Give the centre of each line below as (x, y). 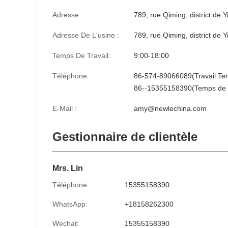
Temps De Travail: (81, 55)
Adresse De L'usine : (86, 35)
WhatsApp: (70, 204)
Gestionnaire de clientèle (125, 137)
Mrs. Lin (68, 168)
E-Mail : (65, 108)
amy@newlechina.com (170, 108)
